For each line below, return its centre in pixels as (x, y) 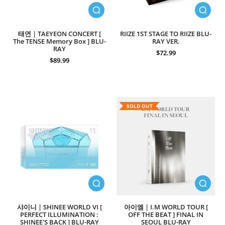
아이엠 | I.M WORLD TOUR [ (166, 207)
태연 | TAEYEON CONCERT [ (59, 34)
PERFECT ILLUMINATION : (59, 215)
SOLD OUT (139, 106)
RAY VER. (166, 41)
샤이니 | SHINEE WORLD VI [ (59, 207)
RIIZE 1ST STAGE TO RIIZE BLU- (166, 34)
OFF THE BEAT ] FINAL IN (166, 215)
